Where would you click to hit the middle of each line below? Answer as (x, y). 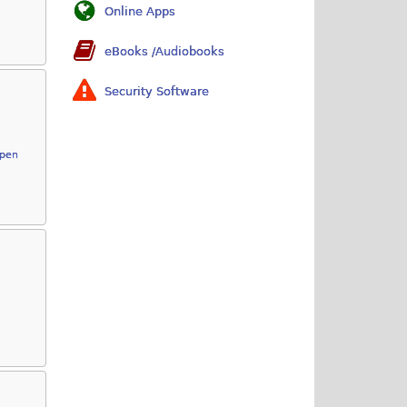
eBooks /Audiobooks (165, 51)
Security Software (157, 91)
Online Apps (140, 11)
